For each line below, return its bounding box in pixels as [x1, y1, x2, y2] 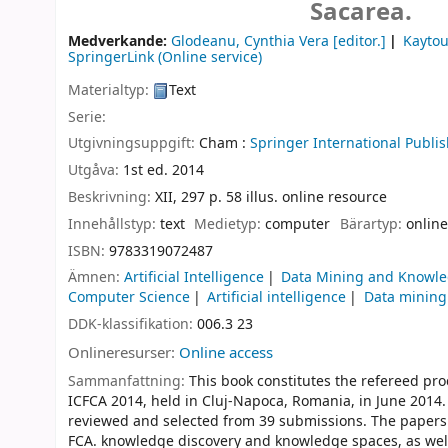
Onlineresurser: [68, 341, 179, 364]
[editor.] [329, 31, 386, 52]
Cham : [199, 133, 246, 155]
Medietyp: [194, 213, 266, 235]
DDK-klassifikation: [68, 314, 197, 336]
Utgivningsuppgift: [68, 133, 199, 155]
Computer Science [68, 287, 190, 309]
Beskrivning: [68, 186, 155, 208]
